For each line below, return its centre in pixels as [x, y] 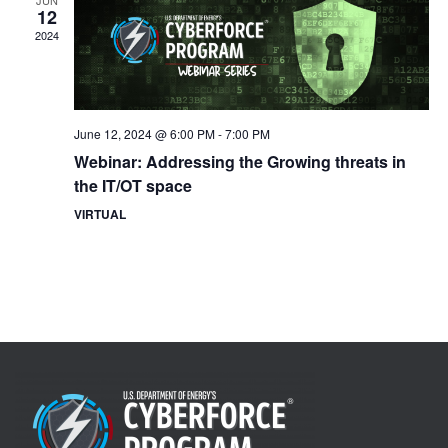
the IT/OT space [132, 186]
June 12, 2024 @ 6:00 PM [144, 134]
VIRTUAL [99, 214]
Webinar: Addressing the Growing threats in [239, 162]
